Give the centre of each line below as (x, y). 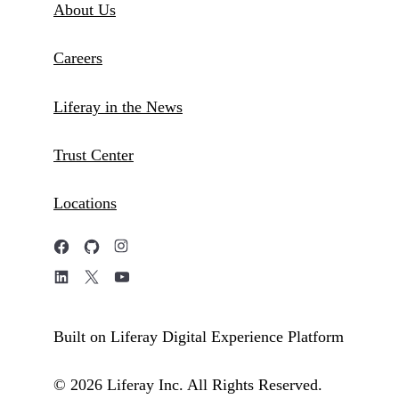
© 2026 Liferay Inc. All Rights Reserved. (188, 384)
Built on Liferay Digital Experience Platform (199, 336)
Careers (78, 58)
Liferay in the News (118, 106)
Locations (85, 204)
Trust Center (94, 155)
